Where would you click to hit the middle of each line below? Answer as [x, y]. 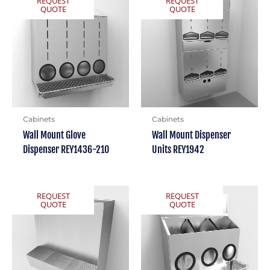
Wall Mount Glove [54, 135]
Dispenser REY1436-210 [66, 149]
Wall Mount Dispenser [191, 135]
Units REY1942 [178, 149]
